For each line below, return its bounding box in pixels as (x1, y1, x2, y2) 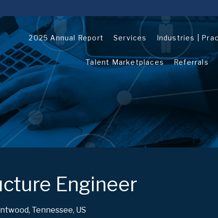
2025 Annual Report (29, 34, 104, 42)
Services (113, 34, 147, 42)
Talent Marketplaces (86, 58, 164, 66)
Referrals (174, 58, 209, 66)
